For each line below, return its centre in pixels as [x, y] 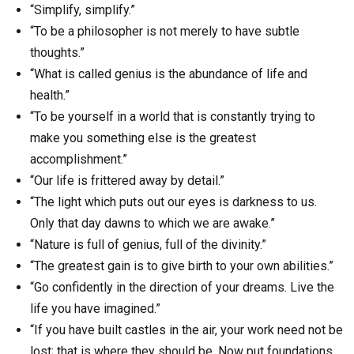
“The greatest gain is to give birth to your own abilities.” [182, 265]
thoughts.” [57, 52]
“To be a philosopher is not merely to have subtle [165, 31]
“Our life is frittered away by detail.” [127, 180]
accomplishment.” [79, 159]
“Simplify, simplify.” [83, 9]
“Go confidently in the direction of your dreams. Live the [182, 287]
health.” [50, 95]
